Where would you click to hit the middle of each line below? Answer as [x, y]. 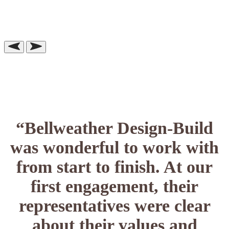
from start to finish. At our [114, 167]
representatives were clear [114, 206]
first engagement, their [114, 187]
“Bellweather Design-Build [114, 128]
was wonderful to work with [114, 148]
